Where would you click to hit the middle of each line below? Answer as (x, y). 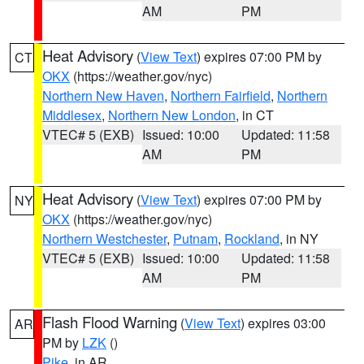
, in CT (255, 115)
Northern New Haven (103, 95)
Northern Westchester (104, 238)
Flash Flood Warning (110, 322)
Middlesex (72, 115)
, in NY (299, 238)
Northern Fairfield (221, 95)
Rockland (252, 238)
